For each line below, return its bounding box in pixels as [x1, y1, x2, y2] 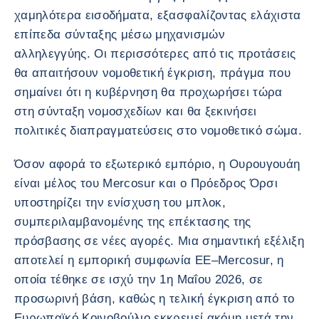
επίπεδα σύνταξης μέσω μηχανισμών [14, 28, 225, 41]
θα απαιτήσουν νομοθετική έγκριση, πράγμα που [14, 66, 291, 80]
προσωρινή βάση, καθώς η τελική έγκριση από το [14, 292, 295, 305]
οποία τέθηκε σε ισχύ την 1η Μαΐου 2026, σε [14, 273, 263, 286]
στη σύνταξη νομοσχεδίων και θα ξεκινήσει [14, 105, 257, 118]
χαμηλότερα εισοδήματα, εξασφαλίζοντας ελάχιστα [14, 9, 301, 22]
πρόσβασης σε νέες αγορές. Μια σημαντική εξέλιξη [14, 234, 304, 248]
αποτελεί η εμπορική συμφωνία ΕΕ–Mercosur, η [14, 253, 284, 267]
